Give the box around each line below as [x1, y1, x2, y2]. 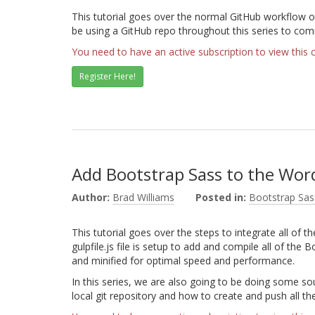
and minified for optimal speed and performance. [72, 254, 295, 267]
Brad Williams [112, 191, 174, 204]
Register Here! [79, 70, 136, 82]
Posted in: [195, 191, 246, 204]
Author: [72, 191, 110, 204]
